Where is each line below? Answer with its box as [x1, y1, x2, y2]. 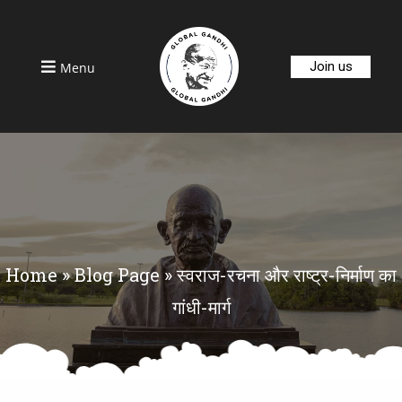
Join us [309, 57, 353, 74]
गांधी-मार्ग [171, 294, 231, 319]
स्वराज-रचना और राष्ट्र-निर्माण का [177, 262, 397, 286]
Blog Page [74, 262, 160, 286]
